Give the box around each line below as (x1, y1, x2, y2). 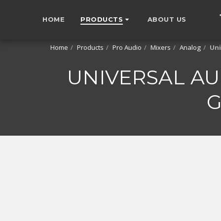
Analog (180, 43, 201, 52)
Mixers (150, 43, 171, 52)
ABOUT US (147, 15, 186, 23)
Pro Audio (112, 43, 142, 52)
